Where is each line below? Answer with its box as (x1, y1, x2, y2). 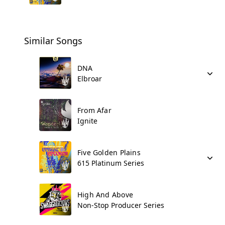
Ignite (77, 116, 97, 126)
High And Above (77, 190, 133, 199)
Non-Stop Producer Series (77, 200, 164, 210)
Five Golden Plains (77, 148, 141, 157)
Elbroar (77, 74, 102, 83)
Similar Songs (24, 35, 82, 47)
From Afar (77, 105, 111, 115)
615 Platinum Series (77, 158, 144, 168)
